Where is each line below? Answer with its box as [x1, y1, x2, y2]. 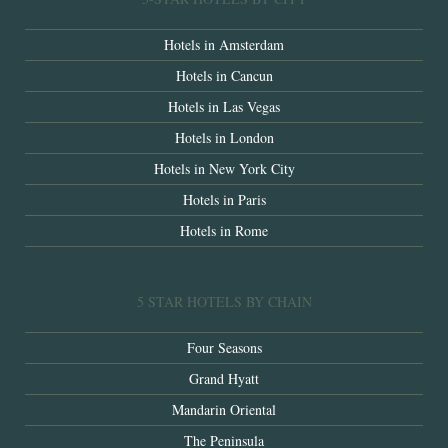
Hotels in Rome [180, 221, 268, 241]
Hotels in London [174, 128, 274, 148]
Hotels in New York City [153, 159, 295, 179]
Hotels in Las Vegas [168, 97, 280, 117]
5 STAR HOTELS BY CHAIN [136, 292, 312, 312]
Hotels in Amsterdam [164, 35, 284, 55]
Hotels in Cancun [175, 66, 273, 86]
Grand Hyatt [189, 369, 259, 389]
